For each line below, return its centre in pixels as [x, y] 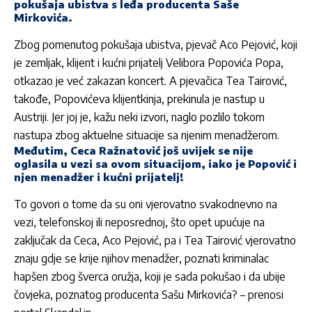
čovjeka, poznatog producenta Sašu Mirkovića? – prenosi [149, 294]
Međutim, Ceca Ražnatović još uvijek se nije [133, 150]
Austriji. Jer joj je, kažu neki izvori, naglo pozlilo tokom [139, 117]
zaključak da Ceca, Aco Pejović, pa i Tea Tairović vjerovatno [155, 240]
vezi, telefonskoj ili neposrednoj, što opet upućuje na [139, 222]
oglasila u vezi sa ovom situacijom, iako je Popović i [155, 163]
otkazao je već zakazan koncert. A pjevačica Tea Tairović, [150, 80]
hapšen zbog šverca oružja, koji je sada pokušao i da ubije [150, 276]
